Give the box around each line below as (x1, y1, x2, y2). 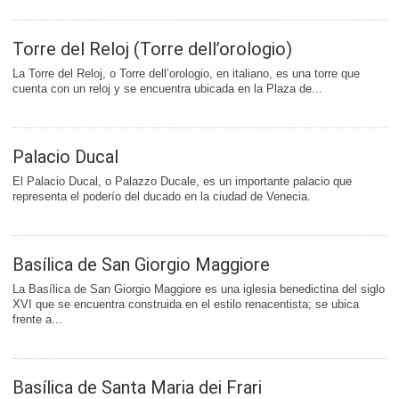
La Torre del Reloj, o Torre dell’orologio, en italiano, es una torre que (12, 67, 360, 81)
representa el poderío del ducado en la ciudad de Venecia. (12, 190, 311, 204)
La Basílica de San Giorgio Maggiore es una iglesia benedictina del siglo (12, 282, 385, 297)
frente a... (12, 313, 62, 327)
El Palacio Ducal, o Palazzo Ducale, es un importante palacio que (12, 175, 352, 189)
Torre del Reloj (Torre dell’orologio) (12, 38, 292, 61)
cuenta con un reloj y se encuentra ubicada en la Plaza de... (12, 82, 322, 96)
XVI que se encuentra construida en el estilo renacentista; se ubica (12, 297, 359, 312)
